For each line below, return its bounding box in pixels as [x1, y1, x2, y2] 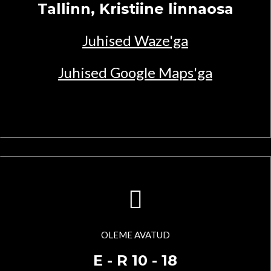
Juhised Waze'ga [82, 31, 188, 50]
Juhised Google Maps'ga [58, 64, 212, 82]
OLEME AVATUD [100, 229, 170, 241]
